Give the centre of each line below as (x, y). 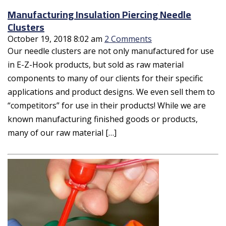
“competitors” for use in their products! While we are (107, 105)
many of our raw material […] (62, 132)
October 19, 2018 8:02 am (55, 39)
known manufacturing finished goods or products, (103, 119)
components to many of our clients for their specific (105, 78)
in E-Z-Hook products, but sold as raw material (96, 64)
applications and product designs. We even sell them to (111, 92)
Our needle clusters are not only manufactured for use (111, 51)
